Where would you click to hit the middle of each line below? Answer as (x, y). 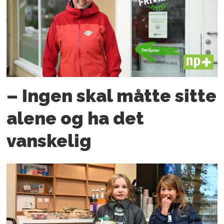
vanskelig (49, 140)
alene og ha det (75, 118)
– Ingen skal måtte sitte (112, 95)
